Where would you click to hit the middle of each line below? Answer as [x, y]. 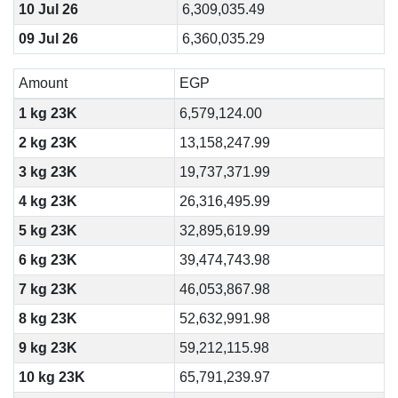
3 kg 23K [48, 172]
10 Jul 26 [48, 9]
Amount [43, 83]
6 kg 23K [48, 260]
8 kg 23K [48, 318]
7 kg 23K [48, 289]
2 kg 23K [48, 143]
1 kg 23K [48, 113]
